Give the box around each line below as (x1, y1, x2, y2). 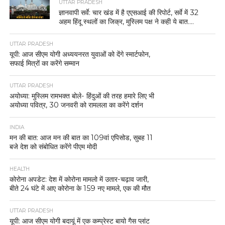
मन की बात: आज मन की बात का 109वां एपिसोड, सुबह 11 (9, 133, 153, 143)
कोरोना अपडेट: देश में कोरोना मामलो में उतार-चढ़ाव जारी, (9, 175, 149, 184)
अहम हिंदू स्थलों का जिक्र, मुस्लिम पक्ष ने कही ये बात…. (59, 17, 194, 27)
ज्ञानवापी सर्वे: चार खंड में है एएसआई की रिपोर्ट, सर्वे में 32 (59, 8, 199, 18)
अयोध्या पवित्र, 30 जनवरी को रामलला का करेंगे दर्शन (9, 100, 143, 110)
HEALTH (9, 166, 30, 173)
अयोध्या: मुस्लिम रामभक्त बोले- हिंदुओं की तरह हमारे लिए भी (9, 91, 154, 101)
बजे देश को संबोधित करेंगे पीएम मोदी (9, 142, 97, 152)
